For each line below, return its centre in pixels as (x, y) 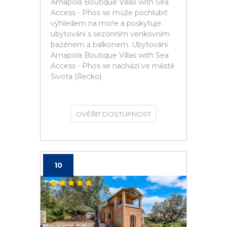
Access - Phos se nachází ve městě (112, 66)
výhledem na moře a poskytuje (106, 23)
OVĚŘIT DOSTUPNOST (113, 114)
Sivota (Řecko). (77, 77)
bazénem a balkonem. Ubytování (109, 45)
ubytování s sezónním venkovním (110, 34)
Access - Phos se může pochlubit (109, 13)
